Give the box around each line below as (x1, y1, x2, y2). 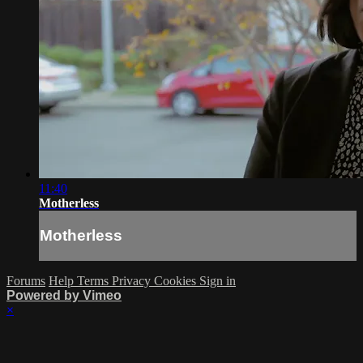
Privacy (112, 273, 154, 288)
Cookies (154, 273, 199, 288)
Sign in (199, 273, 236, 288)
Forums (6, 273, 45, 288)
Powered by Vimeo (6, 288, 122, 302)
